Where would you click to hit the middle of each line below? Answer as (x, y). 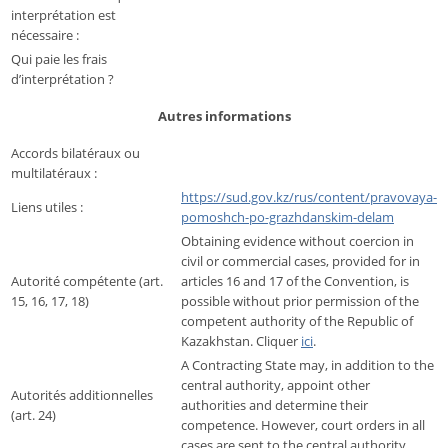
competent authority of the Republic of (297, 321)
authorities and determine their (274, 405)
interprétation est (63, 15)
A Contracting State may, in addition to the (307, 365)
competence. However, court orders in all (303, 425)
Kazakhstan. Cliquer (241, 341)
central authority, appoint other (275, 385)
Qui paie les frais (59, 59)
